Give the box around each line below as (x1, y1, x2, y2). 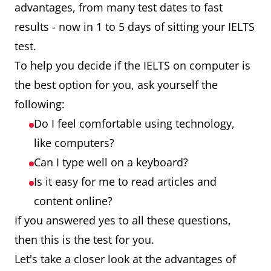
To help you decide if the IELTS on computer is (15, 58, 250, 73)
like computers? (34, 135, 117, 150)
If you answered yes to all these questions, (15, 213, 231, 227)
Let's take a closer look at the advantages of (15, 252, 236, 266)
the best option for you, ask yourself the (15, 77, 218, 92)
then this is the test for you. (15, 232, 160, 247)
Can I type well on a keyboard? (34, 155, 191, 169)
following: (15, 97, 68, 111)
